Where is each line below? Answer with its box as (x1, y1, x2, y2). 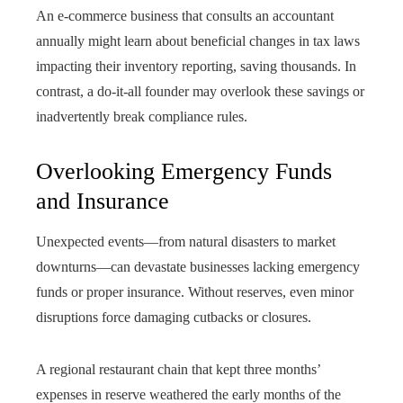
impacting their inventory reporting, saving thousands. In (36, 58, 356, 74)
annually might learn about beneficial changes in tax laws (36, 33, 360, 49)
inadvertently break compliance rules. (36, 109, 247, 124)
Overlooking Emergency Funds (36, 158, 332, 184)
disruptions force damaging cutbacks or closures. (36, 309, 311, 325)
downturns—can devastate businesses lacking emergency (36, 259, 360, 274)
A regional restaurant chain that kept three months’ (36, 362, 320, 377)
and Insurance (36, 188, 169, 214)
